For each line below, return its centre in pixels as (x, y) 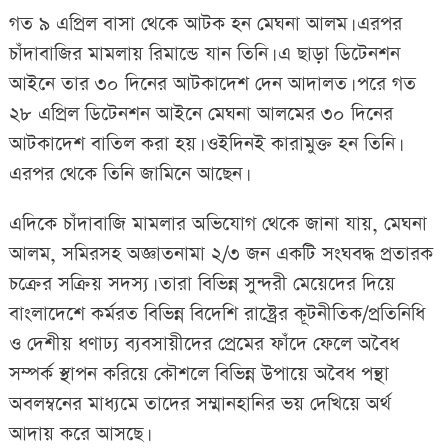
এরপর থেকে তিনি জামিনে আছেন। (127, 175)
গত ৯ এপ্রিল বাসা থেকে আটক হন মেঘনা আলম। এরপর (205, 25)
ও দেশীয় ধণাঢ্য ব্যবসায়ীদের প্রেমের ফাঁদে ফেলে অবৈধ (203, 345)
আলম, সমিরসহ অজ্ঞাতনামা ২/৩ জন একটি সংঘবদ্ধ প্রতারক (220, 255)
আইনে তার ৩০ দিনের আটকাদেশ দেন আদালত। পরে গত (212, 85)
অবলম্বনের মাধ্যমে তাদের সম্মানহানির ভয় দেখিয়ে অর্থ (199, 405)
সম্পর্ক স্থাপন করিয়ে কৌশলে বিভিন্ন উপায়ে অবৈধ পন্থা (198, 375)
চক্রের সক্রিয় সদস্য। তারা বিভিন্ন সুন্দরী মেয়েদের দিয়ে (201, 285)
